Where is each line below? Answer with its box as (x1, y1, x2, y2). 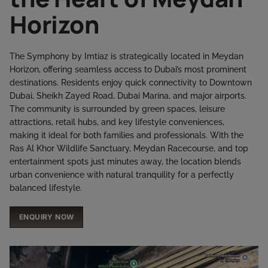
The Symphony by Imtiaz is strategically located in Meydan (10, 51, 243, 62)
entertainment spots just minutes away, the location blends (10, 157, 241, 167)
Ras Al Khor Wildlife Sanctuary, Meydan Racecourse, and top (10, 144, 248, 154)
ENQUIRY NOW (19, 212, 74, 222)
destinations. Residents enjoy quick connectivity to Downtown (10, 78, 252, 88)
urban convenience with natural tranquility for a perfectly (10, 170, 234, 180)
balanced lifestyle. (10, 183, 82, 193)
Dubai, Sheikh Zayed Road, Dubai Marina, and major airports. (10, 91, 246, 101)
